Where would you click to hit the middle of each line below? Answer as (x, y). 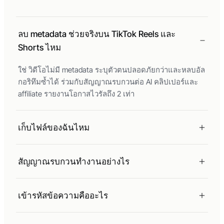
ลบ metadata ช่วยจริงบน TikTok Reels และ (97, 34)
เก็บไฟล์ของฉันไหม (54, 128)
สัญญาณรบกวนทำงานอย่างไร (74, 162)
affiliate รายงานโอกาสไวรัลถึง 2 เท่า (76, 94)
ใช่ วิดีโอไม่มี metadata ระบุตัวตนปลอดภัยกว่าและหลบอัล (111, 70)
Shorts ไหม (39, 48)
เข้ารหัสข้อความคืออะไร (63, 196)
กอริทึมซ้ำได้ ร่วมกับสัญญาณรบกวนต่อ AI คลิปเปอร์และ (108, 82)
